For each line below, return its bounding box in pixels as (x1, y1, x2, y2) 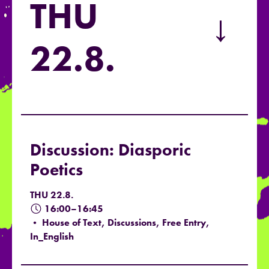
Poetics (30, 159, 83, 181)
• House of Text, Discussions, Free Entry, (30, 216, 210, 229)
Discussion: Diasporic (30, 139, 191, 161)
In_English (30, 230, 74, 243)
